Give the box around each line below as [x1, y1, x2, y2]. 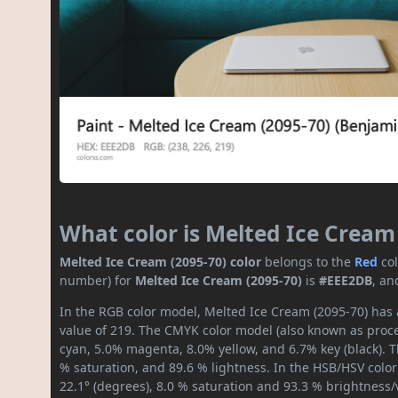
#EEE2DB [319, 272, 373, 290]
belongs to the [261, 253, 355, 271]
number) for [60, 272, 136, 290]
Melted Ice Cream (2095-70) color [60, 253, 262, 271]
